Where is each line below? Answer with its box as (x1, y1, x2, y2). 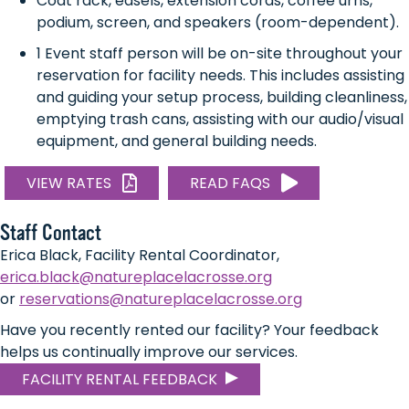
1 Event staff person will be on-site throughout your (37, 43, 403, 65)
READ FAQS (190, 173, 270, 194)
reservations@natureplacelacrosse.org (19, 288, 302, 310)
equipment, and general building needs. (37, 131, 317, 152)
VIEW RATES (26, 173, 111, 194)
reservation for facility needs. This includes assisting (37, 65, 404, 87)
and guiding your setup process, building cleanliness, (37, 87, 407, 109)
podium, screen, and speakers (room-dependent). (37, 12, 399, 34)
